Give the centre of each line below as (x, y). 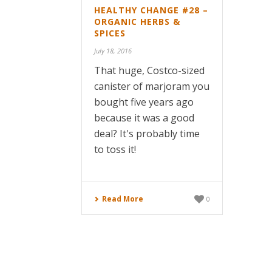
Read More (123, 199)
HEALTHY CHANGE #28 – (151, 10)
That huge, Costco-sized (149, 71)
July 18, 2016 (113, 51)
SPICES (110, 33)
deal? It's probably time (147, 134)
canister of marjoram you (152, 87)
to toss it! (115, 150)
